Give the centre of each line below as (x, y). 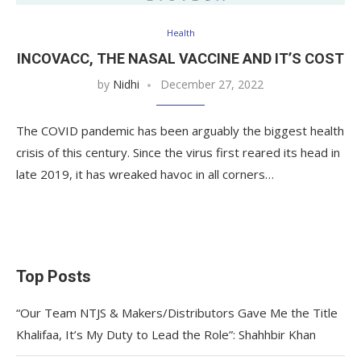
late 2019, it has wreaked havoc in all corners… (145, 174)
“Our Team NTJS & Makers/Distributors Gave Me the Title (177, 312)
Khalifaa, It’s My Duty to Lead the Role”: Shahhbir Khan (166, 334)
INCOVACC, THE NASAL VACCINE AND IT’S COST (180, 58)
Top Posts (54, 276)
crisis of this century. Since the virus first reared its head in (178, 152)
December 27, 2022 (212, 84)
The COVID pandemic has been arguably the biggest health (180, 130)
